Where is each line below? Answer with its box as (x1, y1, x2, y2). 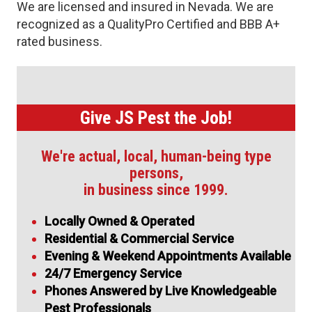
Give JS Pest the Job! (80, 107, 232, 128)
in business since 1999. (84, 180, 228, 198)
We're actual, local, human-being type (40, 147, 272, 165)
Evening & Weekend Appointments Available (45, 248, 291, 263)
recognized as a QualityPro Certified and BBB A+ (17, 17, 280, 32)
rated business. (17, 34, 102, 49)
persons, (129, 164, 183, 182)
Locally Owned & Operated (45, 213, 194, 228)
